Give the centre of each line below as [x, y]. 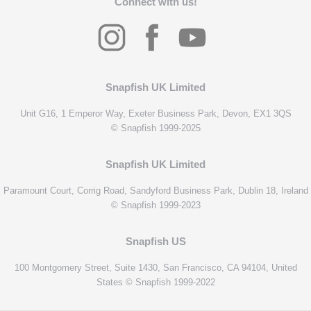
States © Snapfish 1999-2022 [155, 283]
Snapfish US [155, 242]
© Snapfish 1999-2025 [155, 128]
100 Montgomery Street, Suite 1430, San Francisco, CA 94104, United [155, 268]
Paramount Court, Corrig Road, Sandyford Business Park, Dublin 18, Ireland [155, 191]
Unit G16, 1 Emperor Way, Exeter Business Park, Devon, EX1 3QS [155, 113]
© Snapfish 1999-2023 [155, 205]
